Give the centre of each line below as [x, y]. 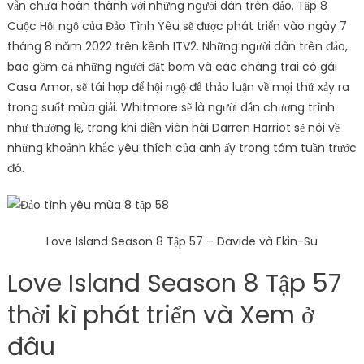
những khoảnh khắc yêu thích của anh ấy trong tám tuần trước [182, 147]
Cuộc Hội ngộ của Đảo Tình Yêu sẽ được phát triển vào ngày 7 [177, 26]
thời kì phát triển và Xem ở [160, 316]
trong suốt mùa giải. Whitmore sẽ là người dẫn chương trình [171, 107]
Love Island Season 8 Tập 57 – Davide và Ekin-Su [182, 242]
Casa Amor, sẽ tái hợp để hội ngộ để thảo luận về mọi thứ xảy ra [178, 87]
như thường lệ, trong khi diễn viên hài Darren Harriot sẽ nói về [173, 127]
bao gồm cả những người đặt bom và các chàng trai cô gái [172, 66]
